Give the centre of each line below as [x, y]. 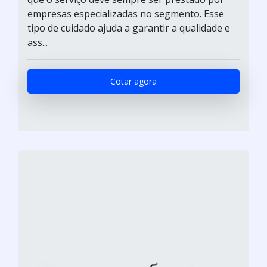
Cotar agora [133, 81]
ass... [38, 42]
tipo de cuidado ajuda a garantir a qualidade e [129, 28]
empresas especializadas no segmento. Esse [126, 13]
